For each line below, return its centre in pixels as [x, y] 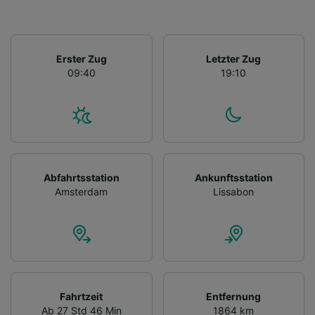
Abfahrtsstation [81, 177]
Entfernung [234, 296]
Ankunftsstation [233, 177]
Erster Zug [81, 58]
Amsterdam [82, 191]
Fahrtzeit [82, 296]
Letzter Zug [234, 58]
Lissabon [234, 191]
